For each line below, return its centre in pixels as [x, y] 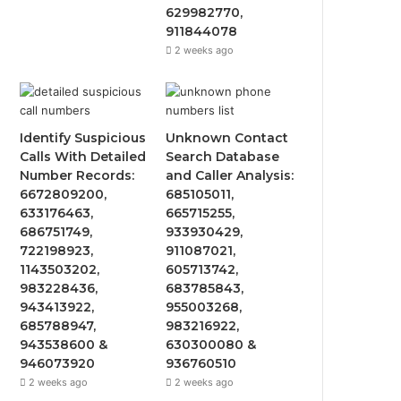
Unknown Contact [227, 138]
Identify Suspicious [83, 138]
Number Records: [77, 175]
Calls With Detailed [83, 157]
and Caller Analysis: [230, 175]
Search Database [223, 157]
